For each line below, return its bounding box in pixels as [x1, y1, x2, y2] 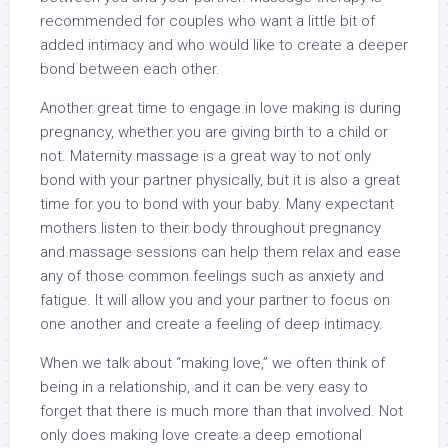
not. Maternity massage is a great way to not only [40, 147, 371, 165]
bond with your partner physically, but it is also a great [40, 171, 400, 189]
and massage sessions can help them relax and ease [40, 243, 401, 261]
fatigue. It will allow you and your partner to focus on [40, 291, 390, 309]
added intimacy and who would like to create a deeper [40, 36, 408, 54]
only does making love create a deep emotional [40, 426, 362, 444]
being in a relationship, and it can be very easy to [40, 378, 368, 396]
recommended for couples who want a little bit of [40, 12, 375, 30]
